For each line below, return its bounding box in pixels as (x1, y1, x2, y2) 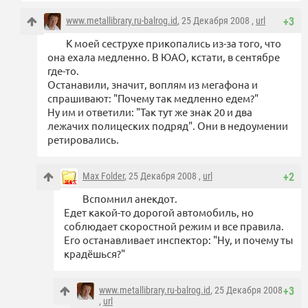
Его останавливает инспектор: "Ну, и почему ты (64, 233, 293, 247)
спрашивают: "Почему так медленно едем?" (47, 91, 258, 105)
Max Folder (82, 170, 124, 182)
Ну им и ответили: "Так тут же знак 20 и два (47, 105, 252, 119)
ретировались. (47, 133, 119, 146)
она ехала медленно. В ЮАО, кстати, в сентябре (47, 50, 280, 64)
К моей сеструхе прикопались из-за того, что (66, 36, 281, 50)
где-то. (47, 64, 79, 78)
